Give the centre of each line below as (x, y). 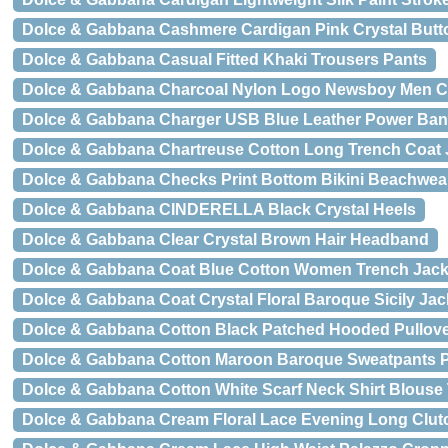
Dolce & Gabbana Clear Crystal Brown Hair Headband (225, 239)
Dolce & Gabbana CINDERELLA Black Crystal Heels (219, 209)
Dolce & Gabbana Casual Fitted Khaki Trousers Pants (224, 59)
